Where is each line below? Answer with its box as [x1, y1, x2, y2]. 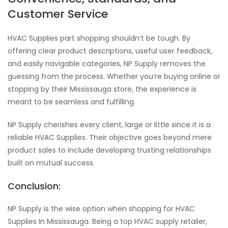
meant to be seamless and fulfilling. [8, 97, 135, 107]
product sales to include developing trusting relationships [8, 145, 211, 155]
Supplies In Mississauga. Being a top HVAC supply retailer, [8, 216, 207, 226]
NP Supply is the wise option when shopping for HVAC [8, 204, 195, 214]
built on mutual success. [8, 158, 95, 168]
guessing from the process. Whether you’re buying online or [8, 71, 220, 81]
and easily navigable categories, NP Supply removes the [8, 59, 206, 69]
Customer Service [8, 6, 108, 22]
